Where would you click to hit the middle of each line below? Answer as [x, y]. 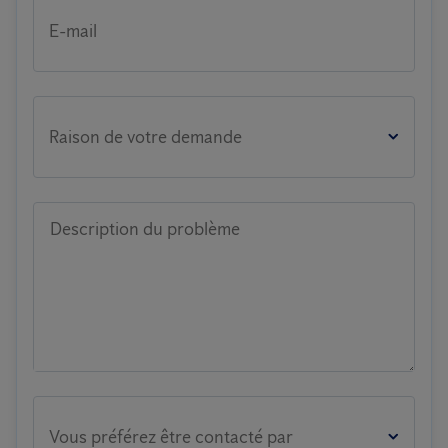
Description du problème [145, 229]
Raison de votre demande [145, 137]
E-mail [73, 31]
